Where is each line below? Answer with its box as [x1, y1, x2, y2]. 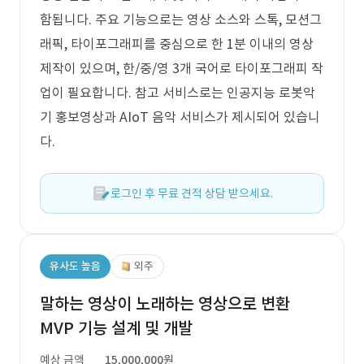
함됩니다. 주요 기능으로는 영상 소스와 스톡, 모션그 [40, 11, 322, 28]
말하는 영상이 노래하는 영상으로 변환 [40, 293, 290, 314]
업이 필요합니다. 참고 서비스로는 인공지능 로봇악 [40, 84, 315, 101]
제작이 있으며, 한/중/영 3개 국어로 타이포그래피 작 [40, 60, 323, 76]
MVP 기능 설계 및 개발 [40, 318, 193, 339]
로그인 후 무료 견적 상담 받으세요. [110, 186, 273, 201]
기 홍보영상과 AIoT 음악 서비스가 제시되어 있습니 [40, 109, 320, 125]
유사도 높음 [50, 259, 101, 273]
